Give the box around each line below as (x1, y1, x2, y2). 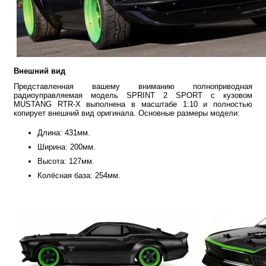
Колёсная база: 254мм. (37, 170, 121, 180)
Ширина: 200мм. (37, 142, 96, 151)
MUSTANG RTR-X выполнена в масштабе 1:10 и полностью (14, 99, 252, 109)
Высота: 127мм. (37, 156, 94, 166)
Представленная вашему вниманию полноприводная (14, 81, 252, 91)
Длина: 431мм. (37, 128, 90, 137)
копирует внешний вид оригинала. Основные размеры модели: (14, 108, 240, 118)
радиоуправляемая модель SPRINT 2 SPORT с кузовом (14, 90, 252, 100)
